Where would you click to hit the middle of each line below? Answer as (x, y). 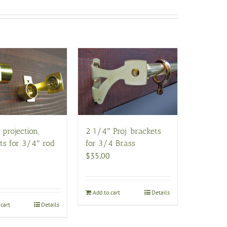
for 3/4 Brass (111, 143)
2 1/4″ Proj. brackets (124, 131)
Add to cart (107, 193)
